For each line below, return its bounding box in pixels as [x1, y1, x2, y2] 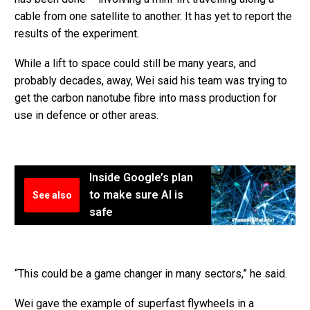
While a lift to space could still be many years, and [15, 56, 256, 70]
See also [32, 189, 72, 201]
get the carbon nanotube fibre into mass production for [15, 91, 277, 104]
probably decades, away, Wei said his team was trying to [15, 73, 287, 87]
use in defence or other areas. [15, 108, 158, 122]
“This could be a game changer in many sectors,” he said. [15, 267, 287, 281]
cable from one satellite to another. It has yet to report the [15, 10, 292, 24]
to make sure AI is [89, 188, 183, 201]
